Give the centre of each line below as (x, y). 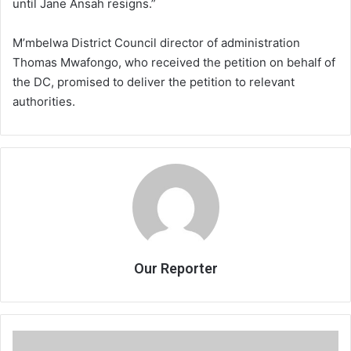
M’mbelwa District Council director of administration (156, 42)
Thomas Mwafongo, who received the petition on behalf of (174, 62)
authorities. (44, 101)
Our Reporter (175, 268)
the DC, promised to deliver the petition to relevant (154, 81)
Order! (27, 337)
